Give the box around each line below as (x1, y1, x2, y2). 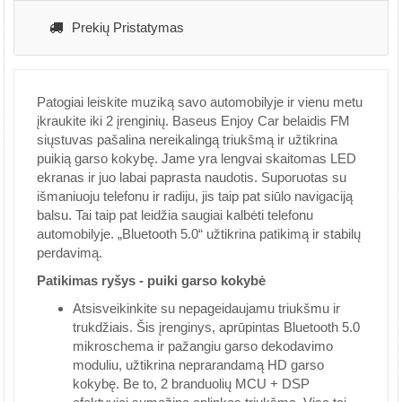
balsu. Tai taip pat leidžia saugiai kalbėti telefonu (37, 207, 313, 223)
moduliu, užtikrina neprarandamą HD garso (73, 357, 324, 372)
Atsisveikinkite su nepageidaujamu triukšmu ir (73, 301, 340, 316)
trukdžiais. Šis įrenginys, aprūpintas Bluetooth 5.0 (73, 319, 360, 335)
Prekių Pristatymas (72, 20, 184, 35)
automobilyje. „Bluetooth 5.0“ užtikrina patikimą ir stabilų (37, 226, 361, 241)
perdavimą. (37, 245, 102, 260)
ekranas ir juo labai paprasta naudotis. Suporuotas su (37, 170, 346, 185)
